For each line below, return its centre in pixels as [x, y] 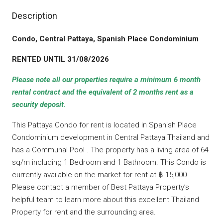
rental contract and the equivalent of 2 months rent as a [103, 92]
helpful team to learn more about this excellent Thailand [106, 200]
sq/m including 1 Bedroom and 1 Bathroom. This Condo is [109, 162]
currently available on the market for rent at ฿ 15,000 [99, 175]
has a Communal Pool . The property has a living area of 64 [110, 150]
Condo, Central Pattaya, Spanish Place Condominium [105, 39]
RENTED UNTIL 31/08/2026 [60, 59]
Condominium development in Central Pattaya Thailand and [111, 137]
